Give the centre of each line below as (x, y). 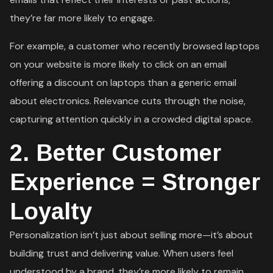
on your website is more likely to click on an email (119, 64)
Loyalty (51, 211)
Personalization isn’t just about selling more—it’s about (132, 235)
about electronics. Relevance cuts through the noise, (128, 101)
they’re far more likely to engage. (83, 18)
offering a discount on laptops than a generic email (123, 82)
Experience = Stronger (135, 182)
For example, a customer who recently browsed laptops (135, 46)
